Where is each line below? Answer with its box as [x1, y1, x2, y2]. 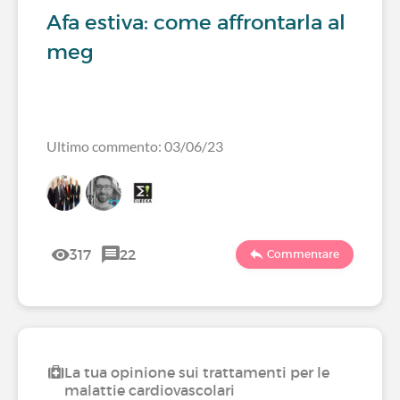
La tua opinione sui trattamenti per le [64, 363, 329, 381]
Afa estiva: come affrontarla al [46, 10, 346, 35]
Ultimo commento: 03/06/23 [46, 137, 223, 154]
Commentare [267, 247, 339, 261]
